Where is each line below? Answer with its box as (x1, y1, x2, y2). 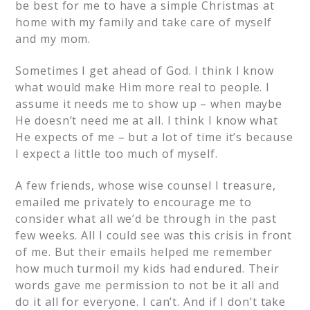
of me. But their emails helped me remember (15, 244, 273, 259)
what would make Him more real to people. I (15, 80, 271, 95)
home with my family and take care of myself (15, 15, 273, 30)
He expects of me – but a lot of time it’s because (15, 129, 293, 145)
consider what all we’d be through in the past (15, 211, 277, 226)
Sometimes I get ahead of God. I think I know (15, 63, 274, 78)
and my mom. (15, 31, 91, 46)
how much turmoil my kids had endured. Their (15, 261, 280, 276)
